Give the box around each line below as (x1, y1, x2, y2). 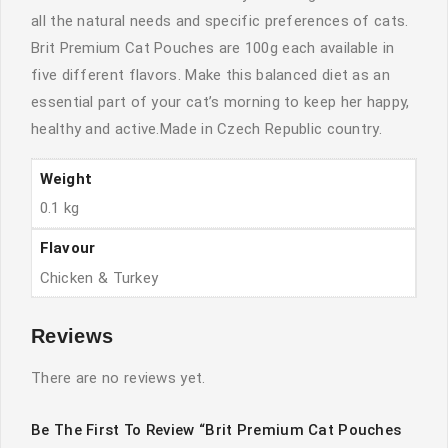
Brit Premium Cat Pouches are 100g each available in (31, 39, 395, 57)
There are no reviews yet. (31, 369, 206, 388)
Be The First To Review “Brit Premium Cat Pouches (31, 421, 402, 440)
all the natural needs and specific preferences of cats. (31, 12, 409, 30)
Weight (39, 169, 93, 188)
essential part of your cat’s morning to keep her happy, (31, 93, 410, 111)
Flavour (39, 239, 96, 257)
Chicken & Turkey (39, 268, 159, 287)
